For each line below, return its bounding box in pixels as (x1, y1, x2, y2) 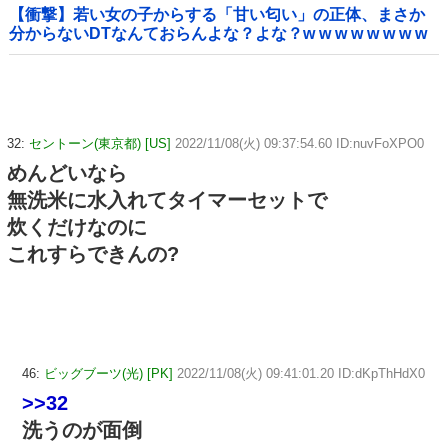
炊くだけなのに (7, 216, 147, 239)
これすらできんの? (7, 243, 179, 266)
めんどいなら (7, 162, 127, 185)
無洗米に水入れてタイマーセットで (7, 189, 327, 212)
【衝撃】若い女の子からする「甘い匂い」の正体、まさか (9, 6, 425, 24)
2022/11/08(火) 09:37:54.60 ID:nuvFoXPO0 (175, 136, 424, 152)
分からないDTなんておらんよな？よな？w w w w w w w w (9, 25, 427, 43)
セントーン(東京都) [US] (29, 136, 171, 152)
